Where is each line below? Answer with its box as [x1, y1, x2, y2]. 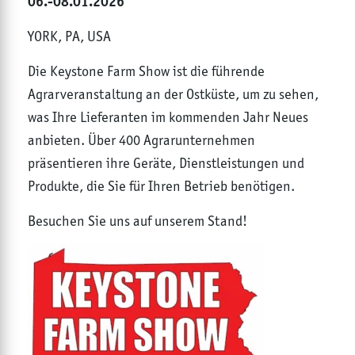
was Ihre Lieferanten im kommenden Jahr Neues [28, 109, 308, 126]
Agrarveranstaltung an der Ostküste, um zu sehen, [28, 86, 319, 103]
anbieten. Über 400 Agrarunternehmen [28, 132, 255, 149]
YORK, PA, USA [28, 28, 111, 45]
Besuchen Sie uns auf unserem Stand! [28, 212, 247, 230]
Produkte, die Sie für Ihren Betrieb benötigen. [28, 177, 295, 195]
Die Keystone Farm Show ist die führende [28, 63, 265, 80]
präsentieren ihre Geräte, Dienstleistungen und [28, 155, 304, 172]
